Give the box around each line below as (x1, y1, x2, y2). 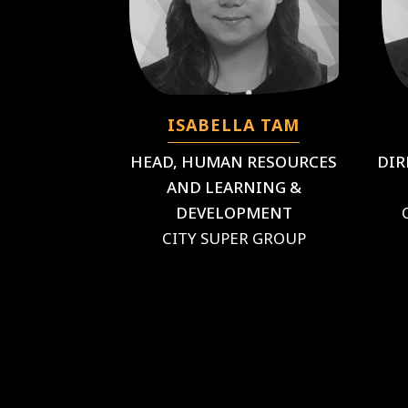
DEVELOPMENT (175, 202, 292, 223)
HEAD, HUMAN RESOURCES (130, 151, 338, 172)
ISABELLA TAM (168, 114, 301, 136)
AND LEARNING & (166, 177, 301, 198)
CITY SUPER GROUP (161, 228, 306, 249)
